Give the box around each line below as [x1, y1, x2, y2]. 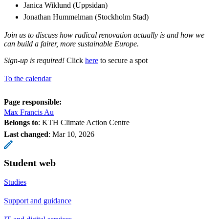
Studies [4, 177, 26, 186]
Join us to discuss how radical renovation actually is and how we [4, 30, 204, 39]
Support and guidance [4, 196, 71, 205]
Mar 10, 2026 [52, 130, 94, 138]
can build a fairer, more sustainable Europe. [4, 39, 139, 48]
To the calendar [4, 74, 51, 83]
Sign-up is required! [4, 56, 66, 65]
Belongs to [4, 118, 38, 127]
